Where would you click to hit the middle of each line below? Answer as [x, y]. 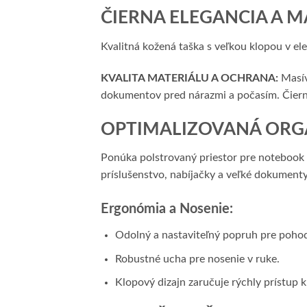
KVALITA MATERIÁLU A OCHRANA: [189, 78]
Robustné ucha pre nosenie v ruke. [197, 259]
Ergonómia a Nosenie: [167, 209]
